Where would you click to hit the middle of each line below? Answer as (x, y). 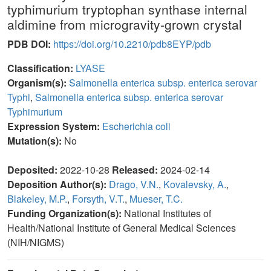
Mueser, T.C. (156, 199)
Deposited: (34, 170)
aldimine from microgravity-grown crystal (125, 24)
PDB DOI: (30, 44)
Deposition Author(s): (58, 184)
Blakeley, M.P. (37, 199)
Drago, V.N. (134, 184)
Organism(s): (38, 83)
